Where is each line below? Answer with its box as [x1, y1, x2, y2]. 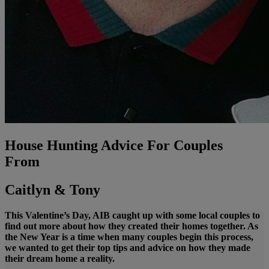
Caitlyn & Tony [5, 181, 100, 198]
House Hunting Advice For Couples [5, 137, 223, 153]
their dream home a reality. [5, 253, 115, 264]
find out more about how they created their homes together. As [5, 220, 258, 231]
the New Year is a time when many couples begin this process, [5, 231, 253, 242]
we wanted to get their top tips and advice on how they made [5, 242, 250, 253]
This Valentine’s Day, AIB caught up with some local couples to [5, 210, 260, 220]
